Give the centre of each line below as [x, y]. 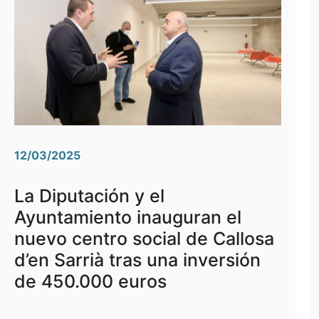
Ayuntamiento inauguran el [128, 218]
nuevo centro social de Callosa [144, 239]
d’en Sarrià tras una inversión [137, 260]
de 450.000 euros [90, 282]
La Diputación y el [89, 196]
